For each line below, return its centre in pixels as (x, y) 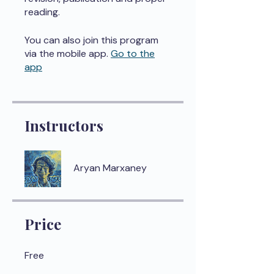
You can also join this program (91, 40)
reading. (42, 12)
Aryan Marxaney (110, 168)
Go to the (133, 54)
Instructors (64, 125)
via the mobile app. (66, 54)
